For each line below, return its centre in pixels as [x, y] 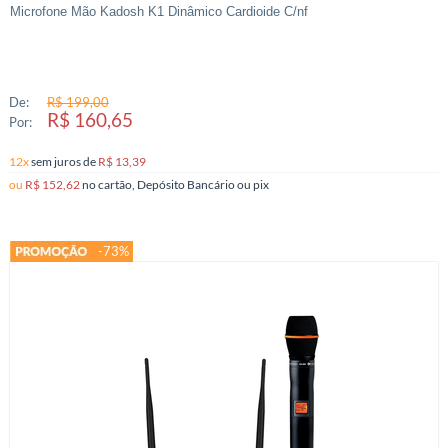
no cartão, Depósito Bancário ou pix [260, 184]
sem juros [56, 161]
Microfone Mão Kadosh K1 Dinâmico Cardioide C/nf [158, 12]
